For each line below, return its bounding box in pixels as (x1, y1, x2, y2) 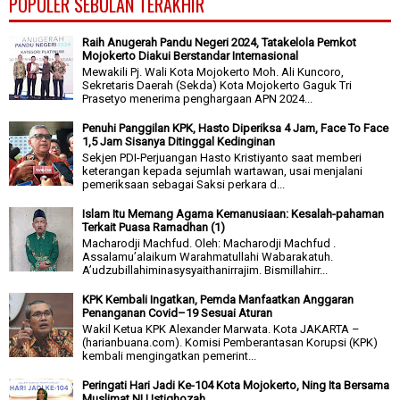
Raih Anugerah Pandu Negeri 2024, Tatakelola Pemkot (82, 36, 357, 50)
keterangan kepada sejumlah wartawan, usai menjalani (82, 163, 363, 178)
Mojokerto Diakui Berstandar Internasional (82, 49, 299, 63)
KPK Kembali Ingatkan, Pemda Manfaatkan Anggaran (82, 293, 354, 307)
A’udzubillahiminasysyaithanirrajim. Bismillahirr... (82, 262, 329, 277)
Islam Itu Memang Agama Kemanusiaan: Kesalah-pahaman (82, 207, 385, 221)
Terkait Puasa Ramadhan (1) (82, 221, 226, 235)
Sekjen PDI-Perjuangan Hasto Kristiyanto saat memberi (82, 150, 362, 164)
